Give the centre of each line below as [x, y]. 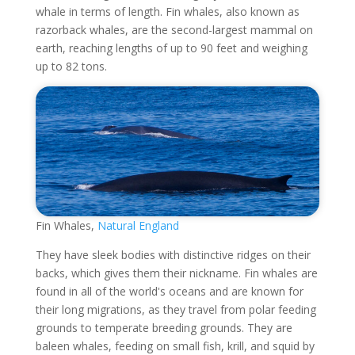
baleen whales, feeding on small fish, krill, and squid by [175, 345]
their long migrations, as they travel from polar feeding [176, 309]
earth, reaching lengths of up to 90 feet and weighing [171, 48]
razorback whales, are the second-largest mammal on [174, 30]
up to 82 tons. [71, 67]
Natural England [138, 225]
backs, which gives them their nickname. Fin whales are [176, 273]
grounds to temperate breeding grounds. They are [164, 327]
